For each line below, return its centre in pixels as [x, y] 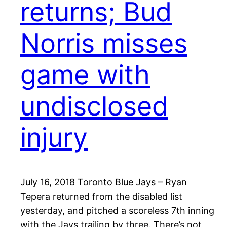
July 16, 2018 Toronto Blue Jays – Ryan [104, 182]
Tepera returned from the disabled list [101, 197]
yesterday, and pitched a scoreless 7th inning [117, 211]
